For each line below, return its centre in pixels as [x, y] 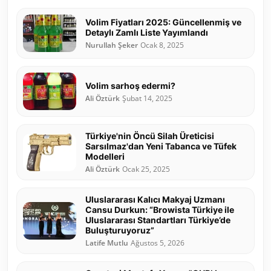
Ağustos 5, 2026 [158, 243]
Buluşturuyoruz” [120, 230]
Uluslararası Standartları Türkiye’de [158, 220]
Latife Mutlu [107, 243]
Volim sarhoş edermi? [130, 85]
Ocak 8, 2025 [162, 45]
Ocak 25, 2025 [146, 169]
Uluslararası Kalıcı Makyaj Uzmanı [155, 200]
